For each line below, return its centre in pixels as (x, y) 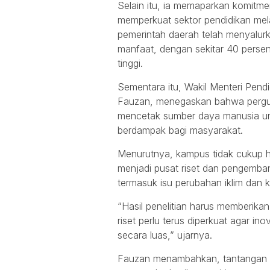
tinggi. (130, 63)
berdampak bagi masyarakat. (180, 130)
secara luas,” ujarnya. (165, 235)
